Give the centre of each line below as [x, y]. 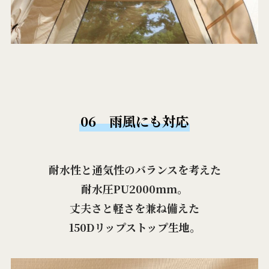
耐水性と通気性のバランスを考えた [134, 169]
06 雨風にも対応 [134, 120]
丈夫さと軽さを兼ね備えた [134, 207]
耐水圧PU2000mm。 [134, 188]
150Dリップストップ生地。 [134, 227]
